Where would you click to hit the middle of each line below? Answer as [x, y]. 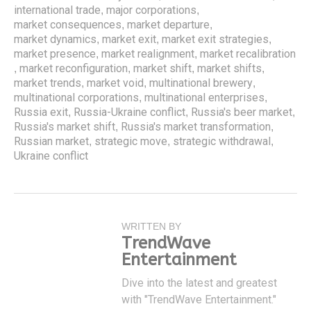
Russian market [51, 141]
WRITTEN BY [151, 226]
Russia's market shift [65, 126]
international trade [57, 10]
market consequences [68, 24]
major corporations [151, 10]
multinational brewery [201, 83]
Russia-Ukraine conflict [129, 112]
